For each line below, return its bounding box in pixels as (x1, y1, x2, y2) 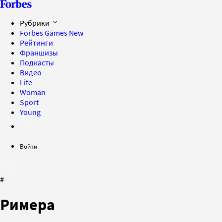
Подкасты (20, 57, 54, 67)
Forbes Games (20, 28, 69, 38)
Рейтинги (20, 38, 53, 48)
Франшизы (20, 48, 58, 57)
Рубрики (20, 18, 51, 28)
